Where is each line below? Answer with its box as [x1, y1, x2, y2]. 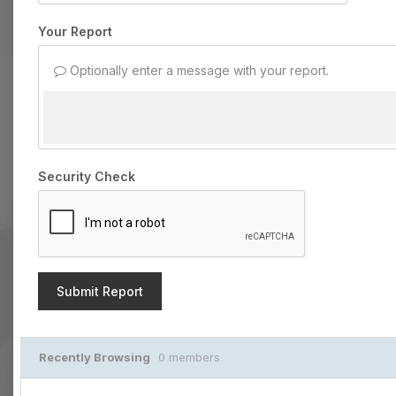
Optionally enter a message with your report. [66, 63, 329, 78]
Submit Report [57, 284, 143, 299]
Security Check [38, 169, 135, 184]
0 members [158, 350, 220, 364]
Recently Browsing [39, 350, 158, 364]
